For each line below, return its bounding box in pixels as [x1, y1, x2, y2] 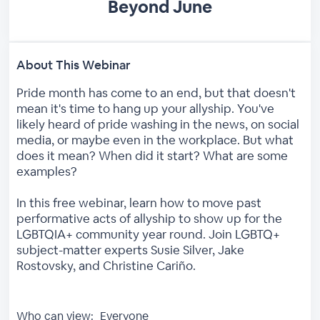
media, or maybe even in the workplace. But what [16, 131, 294, 148]
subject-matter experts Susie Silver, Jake [16, 241, 245, 258]
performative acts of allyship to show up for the [16, 210, 283, 226]
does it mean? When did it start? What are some [16, 147, 289, 164]
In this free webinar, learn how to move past [16, 194, 262, 211]
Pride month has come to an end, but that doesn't [16, 84, 296, 101]
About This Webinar [16, 56, 131, 73]
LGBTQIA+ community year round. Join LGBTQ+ [16, 226, 281, 242]
